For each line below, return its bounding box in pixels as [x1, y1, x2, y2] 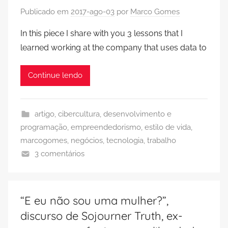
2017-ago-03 [71, 7, 115, 16]
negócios [71, 135, 103, 145]
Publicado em [20, 7, 71, 16]
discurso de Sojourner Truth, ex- [20, 208, 183, 223]
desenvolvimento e [103, 109, 172, 119]
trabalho [147, 135, 176, 145]
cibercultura [58, 109, 100, 119]
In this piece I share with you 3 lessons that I [20, 28, 183, 38]
